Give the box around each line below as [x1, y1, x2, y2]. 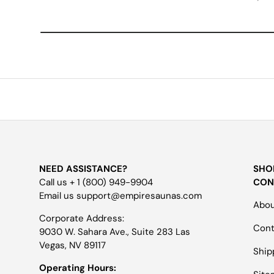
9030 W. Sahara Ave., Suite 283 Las [39, 225, 190, 238]
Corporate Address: [39, 212, 124, 224]
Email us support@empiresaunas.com [39, 189, 202, 202]
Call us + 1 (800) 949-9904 [39, 176, 153, 188]
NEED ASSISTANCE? [39, 162, 127, 175]
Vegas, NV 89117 [39, 239, 106, 251]
